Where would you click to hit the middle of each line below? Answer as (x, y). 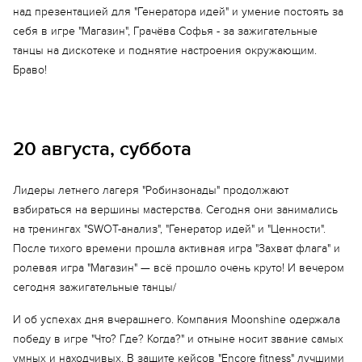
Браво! (30, 70)
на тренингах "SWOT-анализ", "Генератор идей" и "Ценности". (169, 229)
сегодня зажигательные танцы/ (95, 287)
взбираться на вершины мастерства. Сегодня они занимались (175, 210)
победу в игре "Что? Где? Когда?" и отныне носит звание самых (178, 339)
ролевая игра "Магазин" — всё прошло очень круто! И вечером (179, 268)
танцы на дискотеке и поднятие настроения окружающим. (165, 51)
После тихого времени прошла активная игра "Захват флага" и (177, 248)
